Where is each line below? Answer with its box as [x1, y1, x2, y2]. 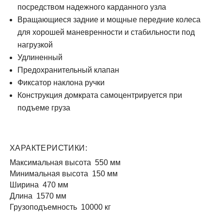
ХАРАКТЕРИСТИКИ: [10, 144, 87, 152]
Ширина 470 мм [10, 181, 68, 189]
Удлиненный [17, 53, 62, 62]
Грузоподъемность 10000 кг [10, 203, 111, 211]
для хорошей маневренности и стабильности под [17, 28, 195, 36]
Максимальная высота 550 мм [10, 158, 121, 167]
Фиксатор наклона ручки [17, 78, 105, 87]
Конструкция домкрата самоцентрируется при [17, 91, 182, 99]
